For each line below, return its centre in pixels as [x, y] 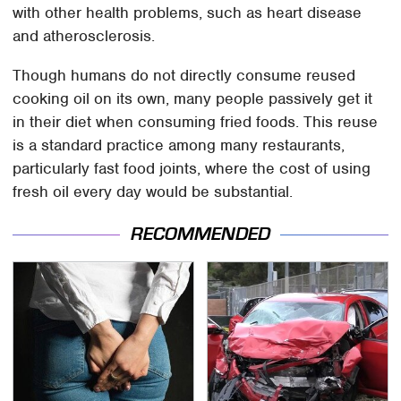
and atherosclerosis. [84, 36]
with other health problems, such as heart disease [188, 13]
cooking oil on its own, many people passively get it [193, 99]
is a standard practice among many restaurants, [179, 145]
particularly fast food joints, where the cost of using [192, 169]
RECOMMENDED [200, 234]
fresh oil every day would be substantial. [153, 192]
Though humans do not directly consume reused [184, 76]
